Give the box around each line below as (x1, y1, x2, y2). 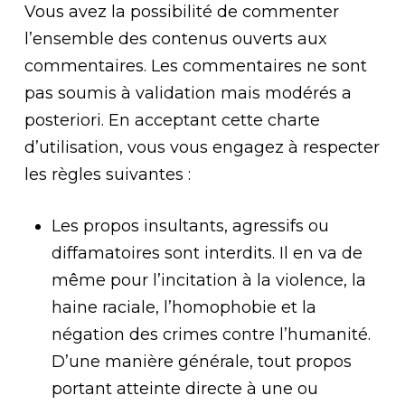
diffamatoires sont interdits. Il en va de (51, 243, 363, 263)
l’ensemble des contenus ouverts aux (24, 29, 327, 49)
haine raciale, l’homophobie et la (51, 297, 316, 317)
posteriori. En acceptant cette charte (24, 110, 320, 130)
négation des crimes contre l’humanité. (51, 325, 371, 344)
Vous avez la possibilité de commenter (24, 2, 339, 22)
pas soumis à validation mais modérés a (24, 83, 352, 103)
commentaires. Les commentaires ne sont (24, 56, 367, 76)
